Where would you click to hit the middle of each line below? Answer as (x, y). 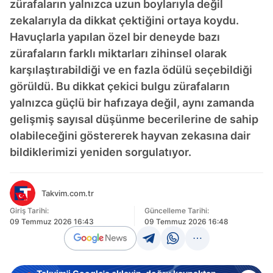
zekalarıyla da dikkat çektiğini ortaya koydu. (124, 20)
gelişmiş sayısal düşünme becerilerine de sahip (134, 119)
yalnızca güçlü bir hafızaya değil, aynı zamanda (132, 103)
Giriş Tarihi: (29, 211)
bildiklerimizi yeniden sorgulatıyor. (101, 152)
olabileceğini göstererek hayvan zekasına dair (130, 136)
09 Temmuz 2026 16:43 (52, 222)
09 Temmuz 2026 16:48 (186, 222)
